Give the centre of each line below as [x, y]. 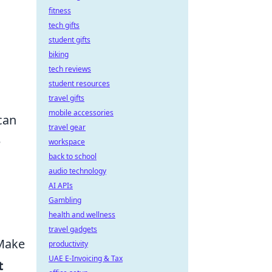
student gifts [70, 40]
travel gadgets [73, 229]
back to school [73, 156]
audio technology [77, 171]
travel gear [67, 127]
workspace [67, 142]
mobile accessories [81, 113]
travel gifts [66, 98]
